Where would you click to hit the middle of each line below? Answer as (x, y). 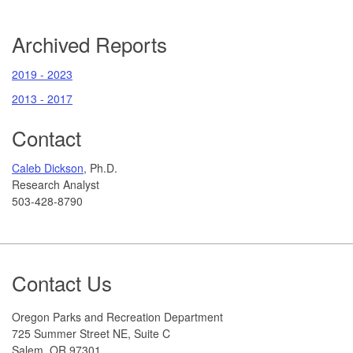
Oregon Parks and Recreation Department (117, 316)
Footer (45, 268)
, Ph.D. (100, 167)
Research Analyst (56, 184)
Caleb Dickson (48, 167)
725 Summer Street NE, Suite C (91, 333)
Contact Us (62, 282)
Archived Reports (89, 43)
